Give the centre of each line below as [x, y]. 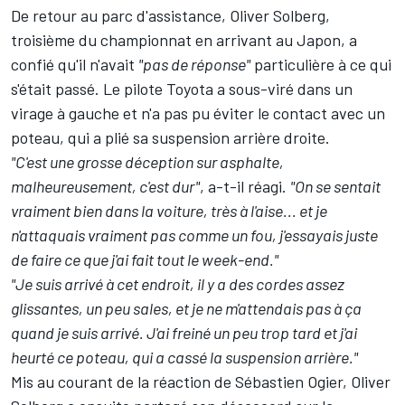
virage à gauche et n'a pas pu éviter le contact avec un [198, 113]
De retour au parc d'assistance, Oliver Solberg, [170, 16]
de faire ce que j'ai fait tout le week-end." [145, 260]
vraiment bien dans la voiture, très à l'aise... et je [169, 211]
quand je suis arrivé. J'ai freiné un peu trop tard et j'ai [184, 333]
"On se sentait [335, 187]
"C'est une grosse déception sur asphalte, [147, 162]
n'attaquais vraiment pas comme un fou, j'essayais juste [194, 235]
